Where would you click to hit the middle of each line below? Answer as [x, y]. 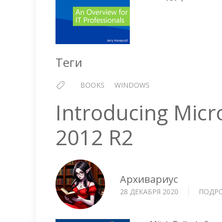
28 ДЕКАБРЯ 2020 [149, 191]
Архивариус [149, 179]
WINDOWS [132, 85]
